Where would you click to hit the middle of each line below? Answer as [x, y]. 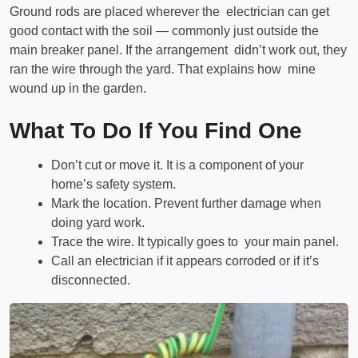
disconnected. [91, 280]
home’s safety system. [113, 185]
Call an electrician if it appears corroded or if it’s [188, 261]
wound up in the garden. [78, 89]
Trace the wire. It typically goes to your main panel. [195, 242]
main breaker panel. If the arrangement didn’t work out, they [178, 50]
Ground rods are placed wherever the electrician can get [169, 12]
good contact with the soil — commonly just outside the [164, 31]
